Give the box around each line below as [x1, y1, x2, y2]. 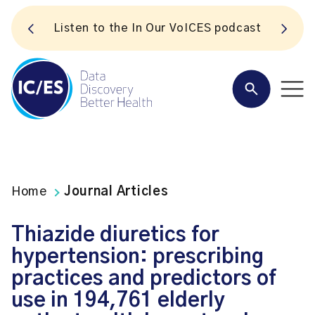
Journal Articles [63, 186, 169, 198]
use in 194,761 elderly [11, 290, 225, 311]
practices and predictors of [11, 269, 276, 289]
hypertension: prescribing [11, 247, 264, 267]
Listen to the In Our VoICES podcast [53, 22, 262, 34]
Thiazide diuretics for [11, 225, 219, 245]
